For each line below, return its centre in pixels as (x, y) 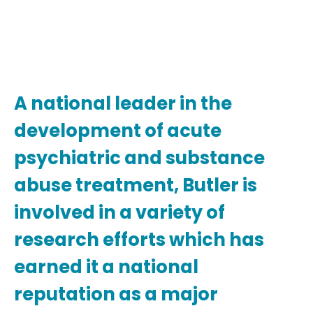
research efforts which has (139, 240)
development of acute (118, 131)
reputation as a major (116, 294)
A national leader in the (123, 104)
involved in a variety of (119, 213)
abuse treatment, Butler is (136, 185)
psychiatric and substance (139, 158)
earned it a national (106, 267)
